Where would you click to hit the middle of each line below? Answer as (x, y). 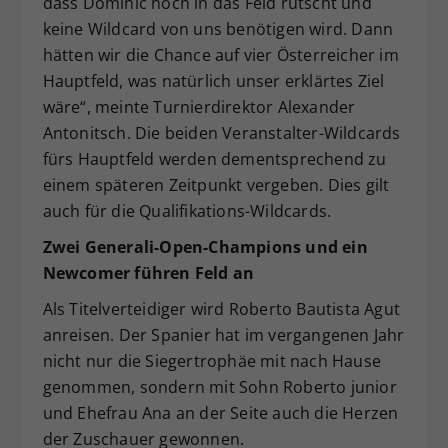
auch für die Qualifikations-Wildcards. (187, 211)
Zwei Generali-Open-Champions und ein (205, 247)
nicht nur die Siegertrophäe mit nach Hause (211, 361)
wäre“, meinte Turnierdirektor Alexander (199, 107)
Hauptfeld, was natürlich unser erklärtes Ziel (213, 81)
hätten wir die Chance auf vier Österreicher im (220, 55)
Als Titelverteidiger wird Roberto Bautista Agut (221, 309)
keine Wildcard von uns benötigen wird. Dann (218, 29)
